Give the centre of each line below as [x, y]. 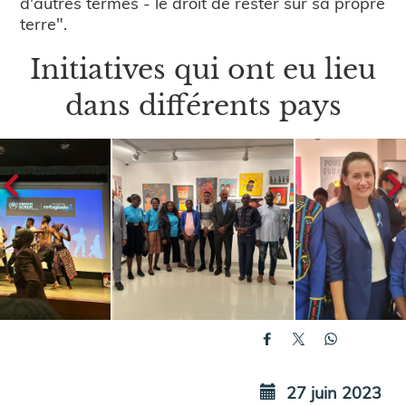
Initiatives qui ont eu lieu [203, 70]
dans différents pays [203, 106]
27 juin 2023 [332, 392]
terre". [44, 24]
